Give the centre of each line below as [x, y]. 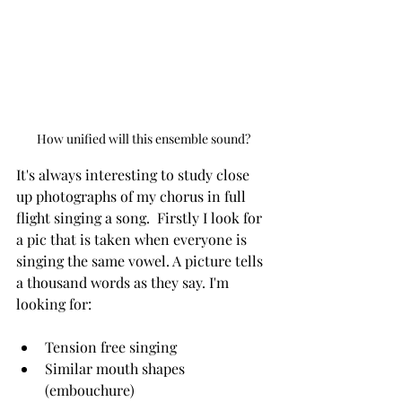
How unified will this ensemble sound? [144, 139]
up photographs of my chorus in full [133, 196]
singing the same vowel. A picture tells [141, 261]
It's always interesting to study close [135, 175]
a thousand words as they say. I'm [124, 282]
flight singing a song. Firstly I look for [141, 218]
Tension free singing [111, 347]
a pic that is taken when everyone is [133, 239]
